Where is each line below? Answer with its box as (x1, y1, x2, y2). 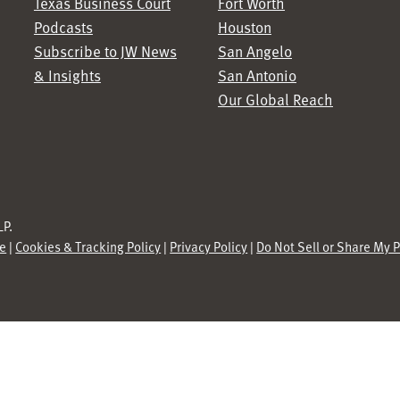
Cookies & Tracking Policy (15, 237, 162, 255)
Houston (218, 16, 271, 37)
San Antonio (218, 64, 296, 86)
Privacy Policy (170, 237, 248, 255)
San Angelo (218, 40, 292, 62)
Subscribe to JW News (33, 40, 177, 62)
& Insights (33, 64, 101, 86)
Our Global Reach (218, 88, 333, 110)
